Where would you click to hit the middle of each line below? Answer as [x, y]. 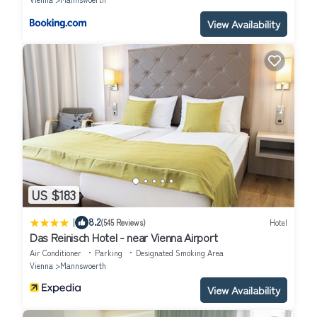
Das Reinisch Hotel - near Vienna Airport [124, 237]
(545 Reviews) [123, 223]
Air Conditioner [56, 252]
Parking [109, 252]
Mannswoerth [83, 265]
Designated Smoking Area [180, 252]
